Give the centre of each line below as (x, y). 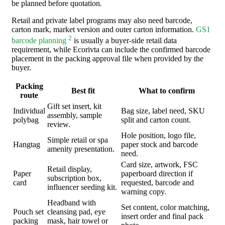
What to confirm (166, 91)
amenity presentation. (81, 149)
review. (59, 125)
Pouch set (28, 212)
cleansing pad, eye (76, 212)
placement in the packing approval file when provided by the (107, 59)
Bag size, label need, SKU (163, 111)
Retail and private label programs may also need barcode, (102, 20)
